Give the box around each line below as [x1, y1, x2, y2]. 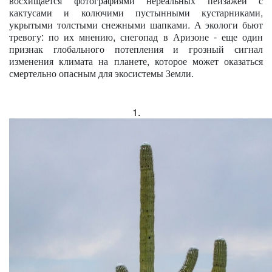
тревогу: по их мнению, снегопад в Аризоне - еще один [9, 30, 263, 44]
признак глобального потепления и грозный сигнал [9, 42, 263, 56]
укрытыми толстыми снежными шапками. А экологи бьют [9, 18, 263, 32]
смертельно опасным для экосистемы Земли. [9, 66, 194, 80]
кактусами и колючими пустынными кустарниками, [9, 5, 263, 19]
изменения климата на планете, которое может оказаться [9, 54, 263, 68]
